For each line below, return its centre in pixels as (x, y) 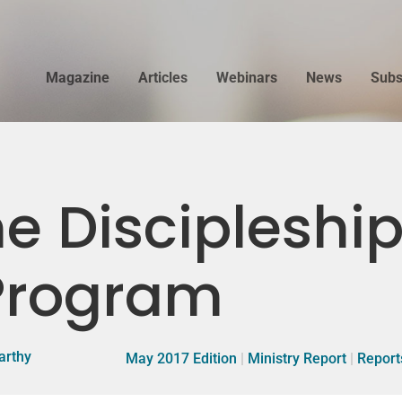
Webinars (247, 77)
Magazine (78, 77)
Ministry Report (297, 358)
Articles (163, 77)
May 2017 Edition (182, 358)
